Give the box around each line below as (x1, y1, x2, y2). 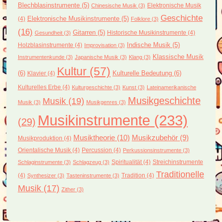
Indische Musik (126, 41, 170, 49)
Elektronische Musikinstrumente (27, 15, 119, 22)
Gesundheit (34, 29, 62, 36)
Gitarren (72, 29, 96, 36)
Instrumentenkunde (17, 54, 64, 60)
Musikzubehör (131, 133, 178, 142)
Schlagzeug (72, 159, 101, 165)
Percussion (81, 146, 112, 153)
